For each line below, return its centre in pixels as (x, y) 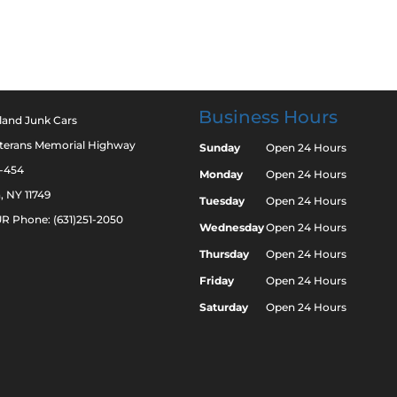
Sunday (220, 148)
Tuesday (222, 201)
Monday (221, 174)
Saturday (224, 307)
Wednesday (232, 227)
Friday (217, 280)
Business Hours (268, 117)
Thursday (224, 254)
